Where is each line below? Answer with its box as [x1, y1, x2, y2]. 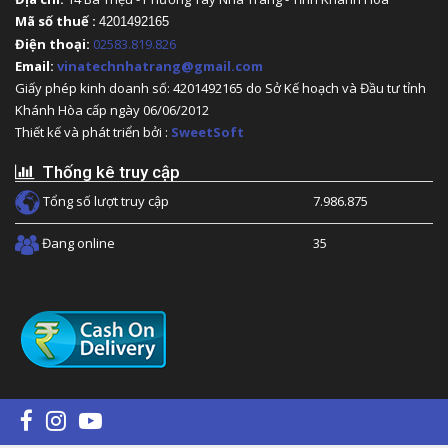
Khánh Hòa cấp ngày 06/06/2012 [15, 101, 212, 120]
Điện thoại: [15, 35, 90, 54]
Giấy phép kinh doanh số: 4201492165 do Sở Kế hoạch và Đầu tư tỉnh [15, 79, 426, 98]
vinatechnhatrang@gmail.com [57, 57, 263, 76]
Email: [15, 57, 57, 76]
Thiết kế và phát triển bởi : [15, 123, 171, 142]
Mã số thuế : [15, 12, 99, 31]
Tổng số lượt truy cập [40, 192, 169, 211]
